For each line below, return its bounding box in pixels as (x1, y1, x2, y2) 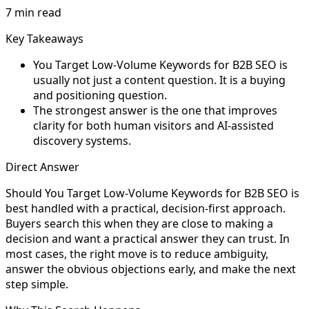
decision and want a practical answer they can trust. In (6, 230, 290, 246)
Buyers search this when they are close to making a (6, 215, 273, 231)
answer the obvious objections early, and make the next (6, 261, 296, 277)
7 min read (6, 4, 61, 20)
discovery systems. (33, 132, 131, 148)
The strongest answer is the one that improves (33, 102, 277, 118)
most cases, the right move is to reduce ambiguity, (6, 246, 268, 261)
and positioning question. (33, 87, 167, 103)
